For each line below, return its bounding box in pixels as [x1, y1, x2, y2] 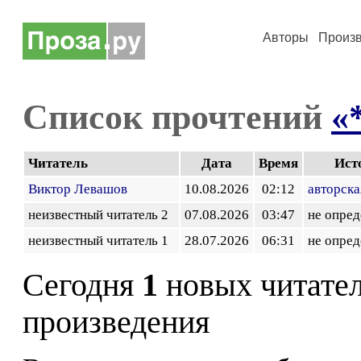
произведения [23, 305, 210, 340]
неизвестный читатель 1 [28, 233, 175, 248]
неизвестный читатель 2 [28, 207, 175, 222]
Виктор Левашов [28, 181, 127, 197]
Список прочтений [23, 97, 331, 137]
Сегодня [23, 268, 142, 303]
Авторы [263, 31, 309, 44]
